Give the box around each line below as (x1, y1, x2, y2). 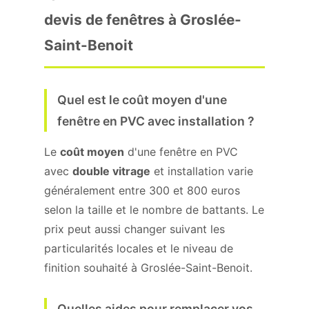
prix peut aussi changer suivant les (44, 222, 225, 236)
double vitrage (72, 164, 150, 178)
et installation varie (150, 164, 253, 178)
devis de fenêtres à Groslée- (44, 11, 241, 28)
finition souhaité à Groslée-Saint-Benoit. (44, 261, 252, 275)
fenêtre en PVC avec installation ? (57, 114, 255, 128)
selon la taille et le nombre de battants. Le (44, 203, 264, 217)
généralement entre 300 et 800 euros (44, 183, 240, 197)
